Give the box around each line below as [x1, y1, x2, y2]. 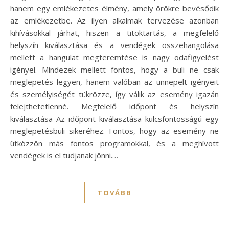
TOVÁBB [97, 188, 132, 198]
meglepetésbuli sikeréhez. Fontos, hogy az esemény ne [10, 126, 219, 136]
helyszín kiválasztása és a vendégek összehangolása [10, 40, 219, 51]
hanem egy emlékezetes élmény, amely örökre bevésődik [10, 3, 219, 14]
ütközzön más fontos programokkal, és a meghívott [10, 138, 219, 149]
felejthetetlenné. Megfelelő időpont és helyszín [10, 101, 219, 112]
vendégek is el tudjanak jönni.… [10, 150, 118, 161]
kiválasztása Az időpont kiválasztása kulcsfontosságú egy [10, 113, 219, 124]
